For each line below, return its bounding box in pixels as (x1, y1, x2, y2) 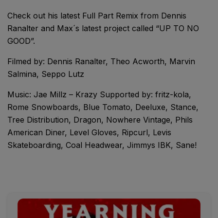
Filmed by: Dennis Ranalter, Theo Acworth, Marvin (7, 56, 195, 66)
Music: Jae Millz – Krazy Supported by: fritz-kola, (7, 89, 191, 99)
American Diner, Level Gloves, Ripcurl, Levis (7, 127, 171, 137)
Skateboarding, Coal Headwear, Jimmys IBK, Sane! (7, 140, 197, 150)
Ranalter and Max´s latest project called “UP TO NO (7, 23, 199, 33)
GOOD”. (7, 36, 35, 46)
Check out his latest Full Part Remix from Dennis (7, 10, 186, 20)
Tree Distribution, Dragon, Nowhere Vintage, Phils (7, 114, 193, 125)
